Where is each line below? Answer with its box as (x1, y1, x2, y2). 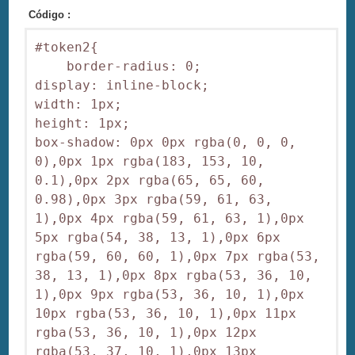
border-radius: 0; (35, 59, 218, 74)
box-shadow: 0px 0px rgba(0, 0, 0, (35, 135, 297, 151)
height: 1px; (35, 116, 147, 132)
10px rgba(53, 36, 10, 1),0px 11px (35, 306, 297, 322)
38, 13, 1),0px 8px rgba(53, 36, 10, (35, 268, 313, 284)
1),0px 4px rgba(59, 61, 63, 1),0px (35, 211, 305, 227)
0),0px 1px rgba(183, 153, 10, (35, 154, 265, 170)
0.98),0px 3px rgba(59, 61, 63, (35, 192, 273, 208)
